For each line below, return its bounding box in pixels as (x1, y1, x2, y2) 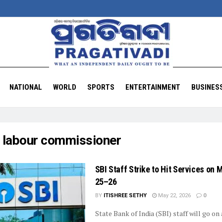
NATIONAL (9, 83, 42, 92)
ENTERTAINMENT (125, 83, 180, 92)
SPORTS (87, 83, 114, 92)
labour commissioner (2, 133, 121, 148)
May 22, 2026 (156, 192, 191, 199)
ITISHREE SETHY (103, 192, 147, 199)
